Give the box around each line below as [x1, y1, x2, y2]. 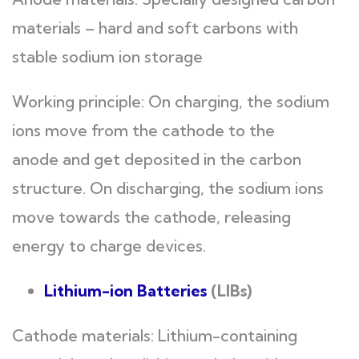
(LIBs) [211, 280, 252, 301]
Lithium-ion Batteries [44, 280, 211, 301]
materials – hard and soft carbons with [12, 18, 298, 38]
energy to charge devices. [12, 236, 206, 256]
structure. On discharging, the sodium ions [12, 178, 324, 198]
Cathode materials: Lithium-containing [12, 325, 297, 345]
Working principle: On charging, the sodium [12, 91, 329, 111]
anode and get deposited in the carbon [12, 149, 301, 169]
